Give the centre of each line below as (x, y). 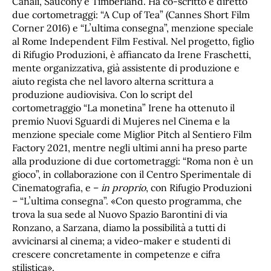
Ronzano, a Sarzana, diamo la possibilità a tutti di (119, 228)
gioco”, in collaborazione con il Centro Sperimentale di (132, 175)
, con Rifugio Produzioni (199, 188)
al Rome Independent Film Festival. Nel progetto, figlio (133, 41)
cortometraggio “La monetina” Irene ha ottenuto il (123, 108)
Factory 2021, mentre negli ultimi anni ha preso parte (130, 148)
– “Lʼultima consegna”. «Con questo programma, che (127, 201)
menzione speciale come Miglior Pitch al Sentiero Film (132, 135)
